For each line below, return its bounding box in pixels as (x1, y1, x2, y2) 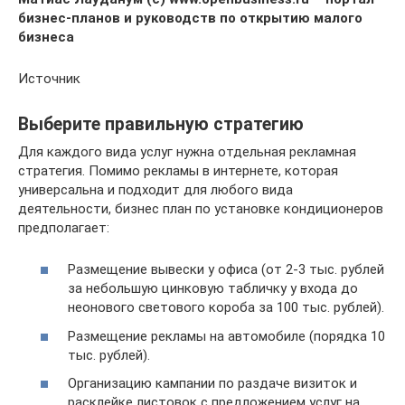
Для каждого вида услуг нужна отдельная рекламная (18, 143, 356, 160)
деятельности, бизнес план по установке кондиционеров (18, 200, 383, 217)
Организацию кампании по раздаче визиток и (68, 375, 357, 392)
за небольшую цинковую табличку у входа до (68, 280, 358, 297)
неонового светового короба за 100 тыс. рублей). (68, 299, 384, 316)
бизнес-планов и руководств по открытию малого (18, 9, 363, 26)
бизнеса (18, 28, 74, 45)
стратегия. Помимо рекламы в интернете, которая (18, 162, 338, 179)
